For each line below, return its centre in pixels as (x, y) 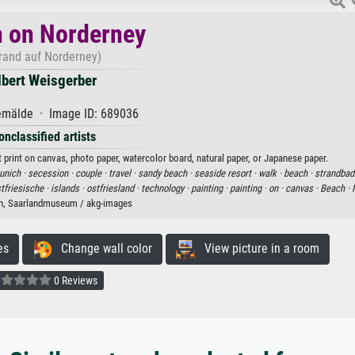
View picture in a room (257, 249)
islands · (68, 189)
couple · (92, 174)
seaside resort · (226, 174)
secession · (51, 174)
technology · (166, 189)
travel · (123, 174)
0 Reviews (74, 280)
